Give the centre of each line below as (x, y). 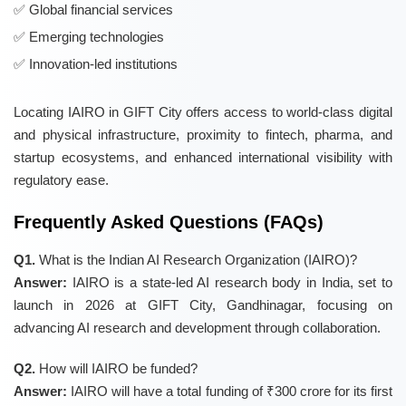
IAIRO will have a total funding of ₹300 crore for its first (230, 391)
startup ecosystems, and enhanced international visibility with (203, 158)
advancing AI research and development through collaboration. (197, 328)
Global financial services (101, 10)
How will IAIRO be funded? (116, 369)
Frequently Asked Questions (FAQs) (169, 222)
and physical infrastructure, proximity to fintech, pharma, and (203, 135)
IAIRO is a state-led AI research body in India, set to (230, 283)
